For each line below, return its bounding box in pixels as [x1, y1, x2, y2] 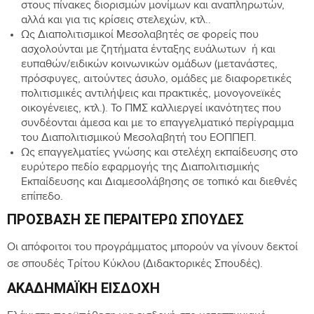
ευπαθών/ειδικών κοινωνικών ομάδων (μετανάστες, [21, 57, 278, 73]
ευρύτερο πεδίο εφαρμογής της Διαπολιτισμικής [21, 161, 259, 176]
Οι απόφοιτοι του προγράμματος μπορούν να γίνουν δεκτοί [7, 240, 298, 256]
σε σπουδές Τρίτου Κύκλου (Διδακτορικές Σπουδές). [7, 257, 263, 273]
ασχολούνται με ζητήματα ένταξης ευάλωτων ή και [21, 43, 275, 58]
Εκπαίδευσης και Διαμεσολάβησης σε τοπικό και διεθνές [21, 175, 297, 191]
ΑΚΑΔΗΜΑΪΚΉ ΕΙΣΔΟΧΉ [7, 279, 160, 296]
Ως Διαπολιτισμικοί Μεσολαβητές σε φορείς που [21, 28, 259, 43]
